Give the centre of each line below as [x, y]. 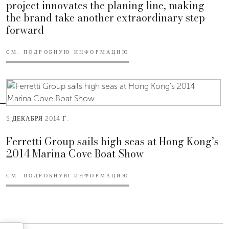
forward [25, 30]
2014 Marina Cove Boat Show [75, 153]
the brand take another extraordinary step [106, 17]
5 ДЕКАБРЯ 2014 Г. [37, 118]
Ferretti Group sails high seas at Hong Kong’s [112, 141]
